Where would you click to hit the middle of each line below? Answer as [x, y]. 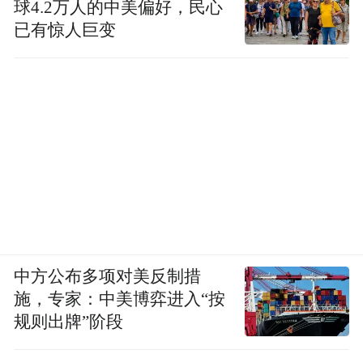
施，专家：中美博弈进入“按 [120, 299]
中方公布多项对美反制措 [108, 276]
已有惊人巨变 [65, 30]
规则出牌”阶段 [69, 321]
